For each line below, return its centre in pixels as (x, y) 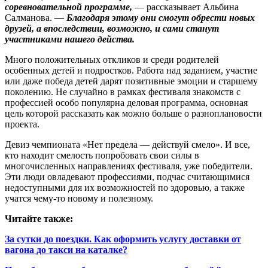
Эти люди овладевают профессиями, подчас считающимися (127, 177)
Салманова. (30, 18)
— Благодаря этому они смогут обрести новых (155, 18)
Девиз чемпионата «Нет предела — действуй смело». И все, (127, 145)
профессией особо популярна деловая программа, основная (126, 103)
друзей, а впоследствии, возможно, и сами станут (112, 29)
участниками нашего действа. (70, 39)
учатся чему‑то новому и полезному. (79, 199)
